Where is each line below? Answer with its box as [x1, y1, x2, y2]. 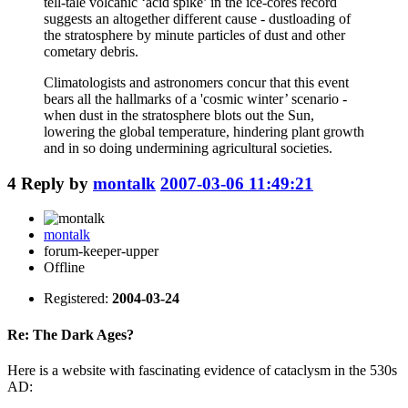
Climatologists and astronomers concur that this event [44, 74, 349, 90]
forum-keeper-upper [44, 243, 158, 260]
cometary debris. [44, 43, 138, 59]
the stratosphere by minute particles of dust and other [44, 26, 345, 43]
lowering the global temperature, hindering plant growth [44, 123, 364, 139]
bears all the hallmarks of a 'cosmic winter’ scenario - [44, 90, 347, 107]
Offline [44, 260, 85, 276]
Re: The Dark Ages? [7, 326, 134, 342]
